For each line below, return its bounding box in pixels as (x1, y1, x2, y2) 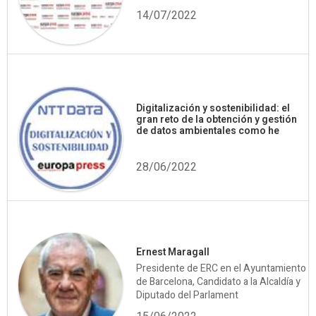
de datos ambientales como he (136, 123, 280, 139)
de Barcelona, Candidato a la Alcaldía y (136, 274, 301, 289)
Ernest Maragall (136, 244, 210, 260)
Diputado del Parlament (136, 287, 239, 303)
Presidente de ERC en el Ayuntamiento (136, 260, 307, 276)
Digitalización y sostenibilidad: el (136, 101, 291, 116)
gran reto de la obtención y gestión (136, 112, 298, 128)
